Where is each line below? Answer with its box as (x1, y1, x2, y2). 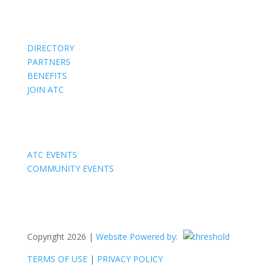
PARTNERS (27, 56, 71, 67)
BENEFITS (27, 70, 67, 81)
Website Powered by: (95, 231, 180, 242)
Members (27, 6, 67, 18)
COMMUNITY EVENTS (27, 163, 114, 174)
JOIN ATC (27, 84, 64, 95)
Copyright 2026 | (27, 231, 96, 242)
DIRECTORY (27, 42, 74, 54)
